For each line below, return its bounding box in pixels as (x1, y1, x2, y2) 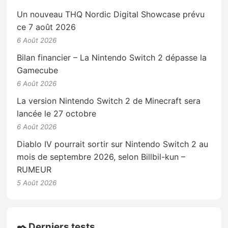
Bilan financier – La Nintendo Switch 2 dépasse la (17, 52, 207, 63)
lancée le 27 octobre (17, 108, 97, 119)
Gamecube (17, 65, 59, 76)
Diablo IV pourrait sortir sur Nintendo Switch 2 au (17, 139, 209, 150)
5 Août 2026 (17, 179, 57, 187)
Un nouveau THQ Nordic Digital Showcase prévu (17, 9, 205, 20)
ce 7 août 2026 (17, 22, 76, 33)
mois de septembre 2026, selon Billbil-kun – (17, 152, 186, 162)
